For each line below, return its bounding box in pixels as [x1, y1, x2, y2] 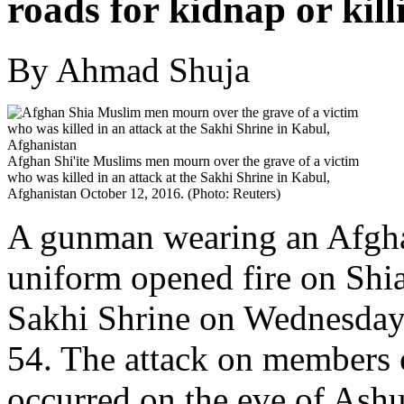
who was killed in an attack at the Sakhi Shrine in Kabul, [7, 169, 330, 185]
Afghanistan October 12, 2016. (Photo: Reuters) [7, 185, 280, 201]
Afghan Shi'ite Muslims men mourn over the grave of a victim [7, 152, 359, 169]
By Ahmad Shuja [7, 50, 250, 89]
